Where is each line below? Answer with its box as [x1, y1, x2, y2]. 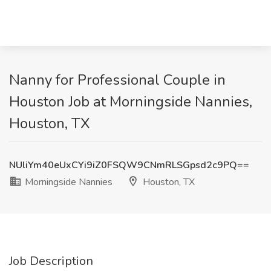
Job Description [9, 253, 93, 269]
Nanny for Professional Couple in [9, 70, 226, 90]
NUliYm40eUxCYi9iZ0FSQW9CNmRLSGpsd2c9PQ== [9, 158, 249, 172]
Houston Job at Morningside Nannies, [9, 92, 252, 111]
